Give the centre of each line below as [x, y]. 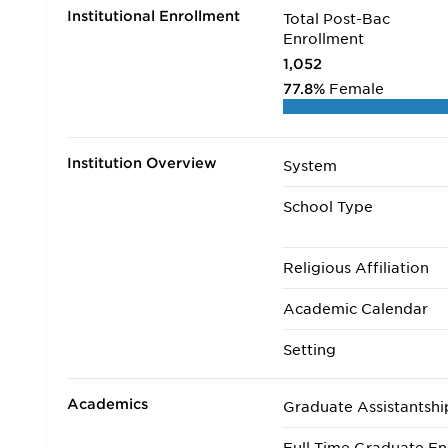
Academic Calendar [356, 309]
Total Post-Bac [337, 19]
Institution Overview [142, 163]
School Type [328, 207]
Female [357, 89]
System [310, 166]
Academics [107, 404]
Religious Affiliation [356, 268]
